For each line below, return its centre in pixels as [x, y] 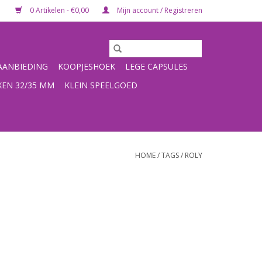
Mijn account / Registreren [159, 10]
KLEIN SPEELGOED [101, 85]
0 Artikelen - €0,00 [59, 10]
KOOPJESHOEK [87, 66]
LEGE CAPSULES [156, 66]
